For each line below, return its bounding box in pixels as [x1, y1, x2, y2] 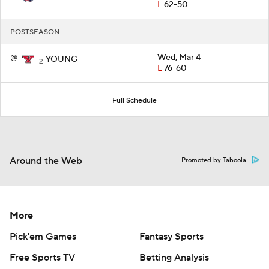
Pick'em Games [10, 230, 76, 243]
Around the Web [10, 154, 82, 167]
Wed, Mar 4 [157, 52, 201, 63]
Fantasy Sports [139, 230, 204, 243]
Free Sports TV [10, 251, 75, 264]
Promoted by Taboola [181, 156, 246, 165]
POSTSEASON [10, 27, 60, 37]
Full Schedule [112, 95, 157, 105]
